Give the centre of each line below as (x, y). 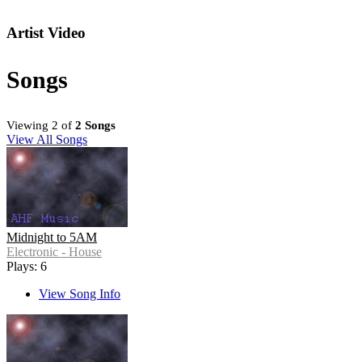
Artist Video (46, 33)
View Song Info (80, 294)
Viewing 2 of (41, 126)
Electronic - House (54, 252)
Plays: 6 (27, 267)
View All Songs (47, 140)
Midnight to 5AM (52, 238)
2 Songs (95, 126)
